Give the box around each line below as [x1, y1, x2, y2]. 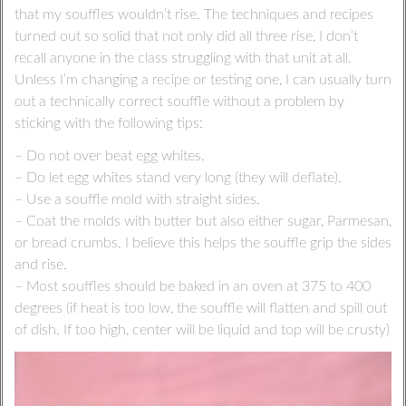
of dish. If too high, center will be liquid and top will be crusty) [14, 323, 390, 338]
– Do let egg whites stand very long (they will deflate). [14, 170, 342, 186]
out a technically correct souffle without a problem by [14, 94, 344, 110]
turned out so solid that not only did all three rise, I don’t [14, 29, 358, 44]
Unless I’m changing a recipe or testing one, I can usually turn [14, 72, 391, 88]
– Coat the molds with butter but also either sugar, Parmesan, [14, 214, 391, 229]
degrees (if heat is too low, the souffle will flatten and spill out [14, 301, 387, 316]
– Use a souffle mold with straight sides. [14, 192, 260, 208]
